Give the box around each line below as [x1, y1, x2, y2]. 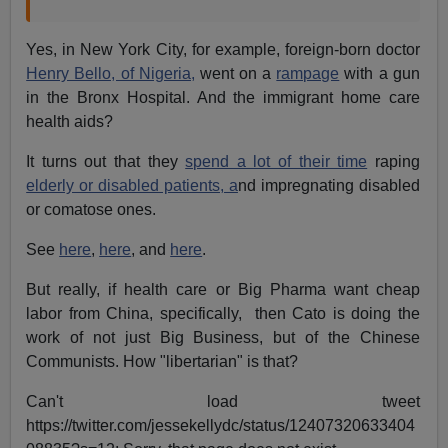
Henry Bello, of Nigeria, [26, 64, 195, 82]
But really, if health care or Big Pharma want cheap [26, 280, 420, 298]
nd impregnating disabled [237, 176, 420, 194]
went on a [194, 64, 277, 82]
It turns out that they [26, 152, 186, 170]
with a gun [339, 64, 420, 82]
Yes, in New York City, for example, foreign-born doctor [26, 40, 420, 58]
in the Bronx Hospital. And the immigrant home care [26, 88, 420, 106]
